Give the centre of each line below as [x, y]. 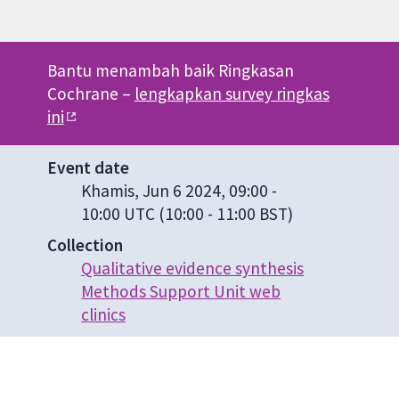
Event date [88, 167]
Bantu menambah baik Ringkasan [170, 71]
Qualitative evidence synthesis [193, 269]
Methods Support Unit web [181, 292]
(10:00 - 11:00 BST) [224, 213]
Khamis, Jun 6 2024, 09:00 [175, 190]
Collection [85, 245]
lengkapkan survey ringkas [232, 94]
